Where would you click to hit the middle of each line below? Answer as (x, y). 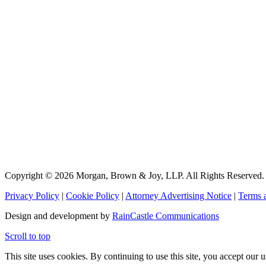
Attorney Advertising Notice (178, 195)
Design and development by (58, 216)
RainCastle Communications (166, 216)
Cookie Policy (93, 195)
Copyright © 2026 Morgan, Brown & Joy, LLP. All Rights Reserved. (134, 175)
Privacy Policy (32, 195)
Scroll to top (28, 236)
